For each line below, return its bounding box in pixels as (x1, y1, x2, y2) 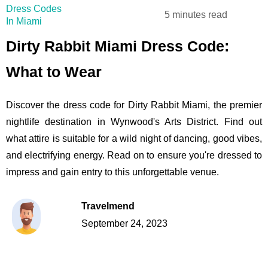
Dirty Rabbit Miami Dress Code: (6, 38, 229, 55)
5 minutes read (165, 10, 228, 20)
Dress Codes (6, 4, 62, 14)
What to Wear (6, 63, 102, 81)
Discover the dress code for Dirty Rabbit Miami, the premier (6, 100, 262, 111)
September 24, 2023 (81, 218, 167, 229)
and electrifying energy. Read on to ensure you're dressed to (6, 150, 262, 161)
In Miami (6, 16, 42, 27)
